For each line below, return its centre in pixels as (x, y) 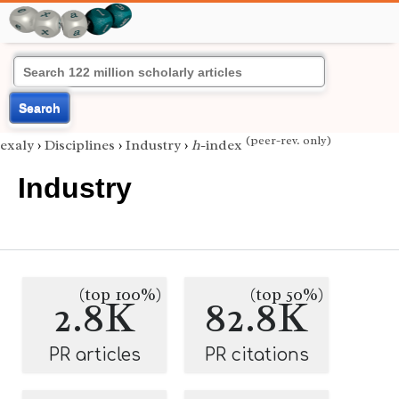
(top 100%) (120, 295)
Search (40, 108)
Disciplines (80, 146)
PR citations (256, 355)
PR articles (94, 355)
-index (223, 146)
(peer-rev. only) (289, 140)
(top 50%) (287, 295)
